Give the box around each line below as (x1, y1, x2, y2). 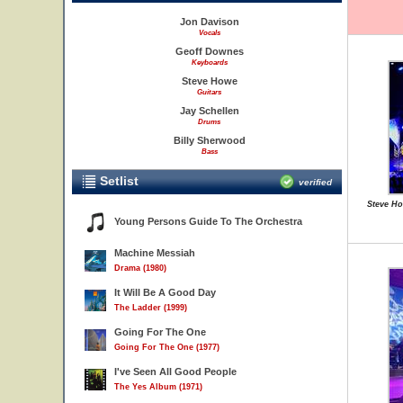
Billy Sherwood (173, 135, 246, 146)
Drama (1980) (114, 264, 166, 273)
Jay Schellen (179, 105, 239, 116)
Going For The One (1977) (114, 343, 219, 352)
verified (299, 177, 332, 187)
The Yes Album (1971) (114, 382, 202, 391)
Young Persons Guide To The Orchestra (114, 216, 302, 227)
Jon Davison (179, 16, 239, 27)
